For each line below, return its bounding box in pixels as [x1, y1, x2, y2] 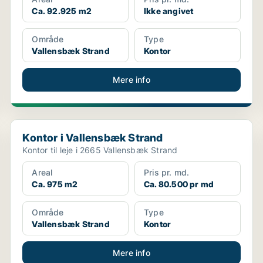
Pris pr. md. [143, 167, 190, 177]
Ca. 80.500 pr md [143, 179, 214, 189]
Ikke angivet [143, 6, 194, 16]
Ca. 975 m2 [32, 179, 78, 189]
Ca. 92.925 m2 [32, 6, 92, 16]
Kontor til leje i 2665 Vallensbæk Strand [22, 145, 178, 155]
